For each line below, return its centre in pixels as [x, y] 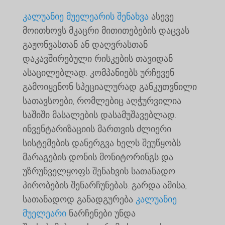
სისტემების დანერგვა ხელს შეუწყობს [101, 143]
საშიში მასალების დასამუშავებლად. [99, 115]
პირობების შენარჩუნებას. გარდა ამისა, [104, 185]
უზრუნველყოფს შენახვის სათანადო [99, 171]
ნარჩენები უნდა [101, 213]
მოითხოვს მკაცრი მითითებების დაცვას [106, 30]
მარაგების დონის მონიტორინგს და [98, 157]
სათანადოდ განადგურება [79, 199]
